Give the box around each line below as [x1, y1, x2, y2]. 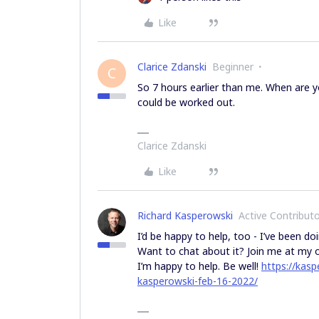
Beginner [212, 60, 253, 73]
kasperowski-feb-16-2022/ [137, 274, 258, 288]
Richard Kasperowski [137, 209, 233, 222]
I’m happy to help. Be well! [137, 259, 261, 273]
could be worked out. [137, 95, 238, 109]
